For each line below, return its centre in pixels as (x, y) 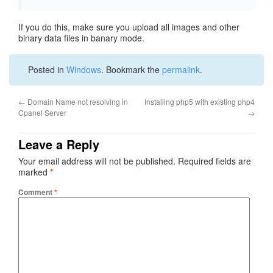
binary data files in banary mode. (81, 38)
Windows (84, 69)
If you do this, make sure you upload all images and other (129, 27)
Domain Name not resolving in (77, 101)
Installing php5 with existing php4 (200, 101)
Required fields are (214, 161)
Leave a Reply (59, 144)
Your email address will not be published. (97, 161)
